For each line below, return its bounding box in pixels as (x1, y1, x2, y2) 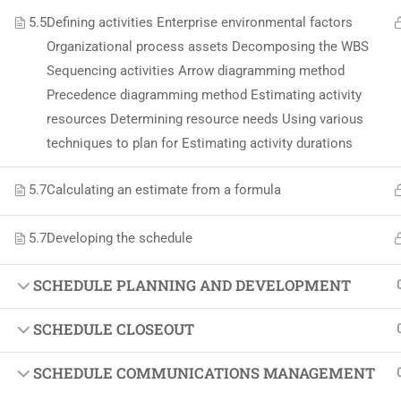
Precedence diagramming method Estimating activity (47, 87, 362, 103)
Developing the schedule (47, 230, 192, 246)
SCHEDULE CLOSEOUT (33, 320, 194, 338)
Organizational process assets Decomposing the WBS (47, 38, 369, 55)
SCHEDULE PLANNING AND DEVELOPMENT (33, 276, 351, 294)
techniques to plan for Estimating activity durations (47, 135, 353, 151)
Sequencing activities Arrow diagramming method (47, 63, 345, 79)
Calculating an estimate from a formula (47, 182, 281, 198)
